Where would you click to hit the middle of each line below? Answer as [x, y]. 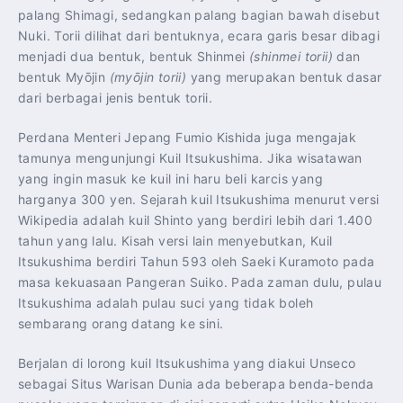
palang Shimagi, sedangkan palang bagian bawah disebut [199, 15]
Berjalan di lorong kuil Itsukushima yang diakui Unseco [187, 363]
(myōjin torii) [148, 77]
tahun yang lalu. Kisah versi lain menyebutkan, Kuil [175, 241]
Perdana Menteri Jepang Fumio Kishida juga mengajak [187, 138]
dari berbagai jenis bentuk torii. [116, 98]
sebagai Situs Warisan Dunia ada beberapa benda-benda [196, 384]
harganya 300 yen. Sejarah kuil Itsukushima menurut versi [199, 200]
